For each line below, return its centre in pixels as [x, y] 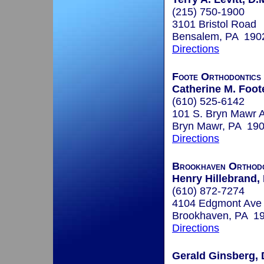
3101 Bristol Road [214, 24]
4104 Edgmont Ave [217, 204]
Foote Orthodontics [217, 77]
